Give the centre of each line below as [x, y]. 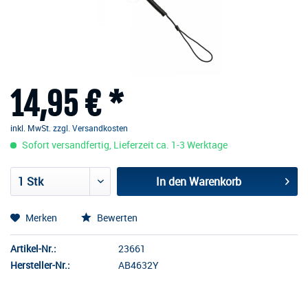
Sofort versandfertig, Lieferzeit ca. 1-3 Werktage [124, 145]
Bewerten [116, 218]
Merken [41, 218]
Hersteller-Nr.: [40, 265]
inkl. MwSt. [32, 128]
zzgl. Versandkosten [90, 128]
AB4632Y [139, 265]
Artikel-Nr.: [33, 249]
